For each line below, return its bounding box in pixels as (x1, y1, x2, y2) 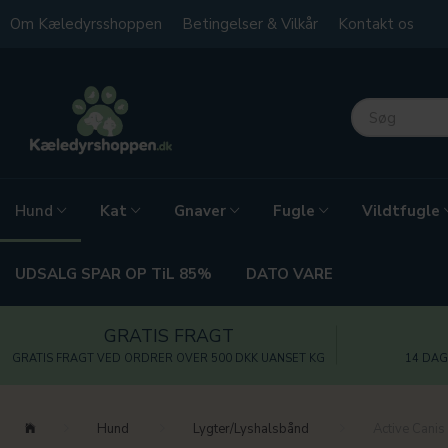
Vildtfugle (362, 201, 440, 222)
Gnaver (174, 201, 226, 222)
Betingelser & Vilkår (182, 14, 318, 34)
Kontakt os (338, 14, 414, 34)
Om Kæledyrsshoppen (10, 14, 162, 34)
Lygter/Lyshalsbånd (193, 419, 309, 438)
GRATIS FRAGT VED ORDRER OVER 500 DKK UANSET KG (12, 350, 325, 366)
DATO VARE (246, 264, 333, 285)
